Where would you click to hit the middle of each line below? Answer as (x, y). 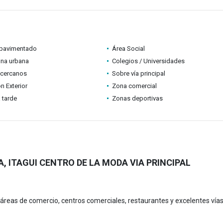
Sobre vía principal (138, 73)
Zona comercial (134, 86)
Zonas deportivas (137, 98)
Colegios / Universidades (148, 61)
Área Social (128, 49)
